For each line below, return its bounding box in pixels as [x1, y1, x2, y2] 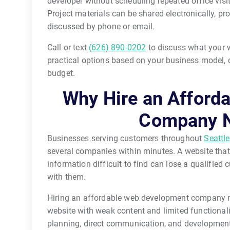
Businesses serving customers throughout [47, 133, 204, 143]
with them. [47, 171, 86, 182]
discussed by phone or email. [47, 21, 155, 31]
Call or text [47, 42, 89, 52]
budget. [47, 68, 75, 78]
